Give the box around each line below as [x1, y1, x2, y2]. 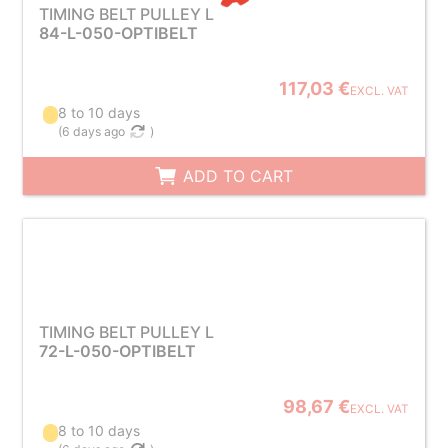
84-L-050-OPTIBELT [38, 23, 198, 43]
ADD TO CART [178, 166, 294, 186]
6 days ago [62, 124, 126, 139]
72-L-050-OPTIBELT [38, 341, 196, 361]
